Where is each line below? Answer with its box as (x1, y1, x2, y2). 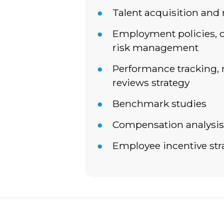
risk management (112, 41, 198, 53)
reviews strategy (112, 76, 189, 88)
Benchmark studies (112, 97, 206, 109)
